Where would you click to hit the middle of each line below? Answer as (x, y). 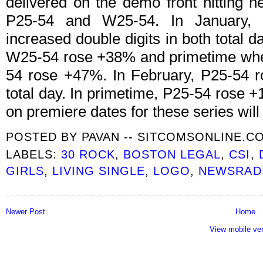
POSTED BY (44, 137)
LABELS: (34, 154)
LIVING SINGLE (99, 171)
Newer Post (26, 211)
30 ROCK (88, 154)
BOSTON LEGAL (172, 154)
